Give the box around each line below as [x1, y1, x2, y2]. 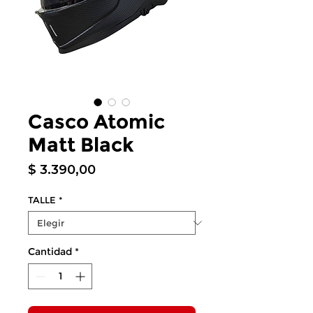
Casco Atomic [28, 110, 165, 133]
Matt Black [28, 133, 134, 156]
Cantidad [28, 245, 72, 258]
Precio [95, 161, 136, 177]
